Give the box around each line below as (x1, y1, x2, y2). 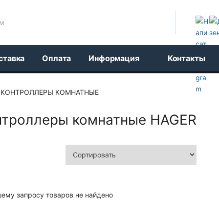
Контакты (167, 53, 205, 63)
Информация (88, 53, 139, 63)
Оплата (42, 53, 71, 63)
